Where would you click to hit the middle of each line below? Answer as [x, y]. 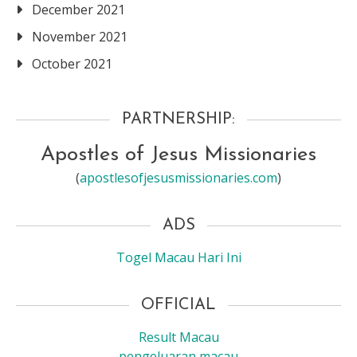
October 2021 [72, 64]
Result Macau [178, 337]
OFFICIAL [178, 305]
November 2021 [80, 37]
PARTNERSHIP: [178, 120]
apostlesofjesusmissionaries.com [178, 178]
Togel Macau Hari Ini [178, 257]
